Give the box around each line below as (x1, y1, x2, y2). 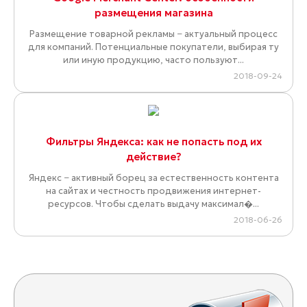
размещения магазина (94, 6, 213, 20)
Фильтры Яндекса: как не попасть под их (45, 135, 262, 149)
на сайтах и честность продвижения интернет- (46, 185, 261, 197)
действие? (125, 150, 182, 164)
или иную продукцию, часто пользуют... (63, 54, 244, 66)
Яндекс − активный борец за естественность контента (28, 172, 279, 184)
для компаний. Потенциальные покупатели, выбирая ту (28, 41, 279, 53)
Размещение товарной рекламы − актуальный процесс (29, 28, 278, 40)
